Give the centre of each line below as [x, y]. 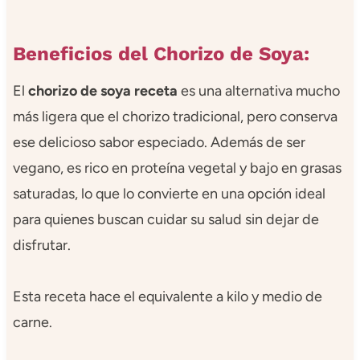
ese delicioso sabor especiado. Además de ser [159, 143]
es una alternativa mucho [258, 91]
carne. [32, 323]
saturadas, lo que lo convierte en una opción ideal [169, 194]
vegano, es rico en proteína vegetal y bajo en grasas [177, 168]
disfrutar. [41, 245]
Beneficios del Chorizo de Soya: [161, 54]
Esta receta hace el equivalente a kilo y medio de [167, 297]
